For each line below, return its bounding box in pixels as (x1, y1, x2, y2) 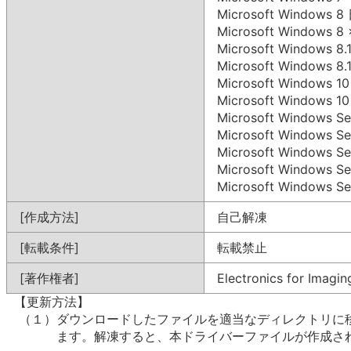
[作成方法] (20, 209, 79, 225)
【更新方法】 (6, 295, 89, 309)
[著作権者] (20, 270, 79, 286)
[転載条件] (20, 240, 79, 255)
